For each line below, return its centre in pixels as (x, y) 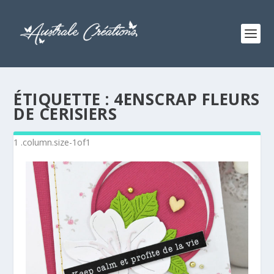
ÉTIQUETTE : (64, 99)
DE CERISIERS (65, 114)
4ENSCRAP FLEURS (187, 99)
